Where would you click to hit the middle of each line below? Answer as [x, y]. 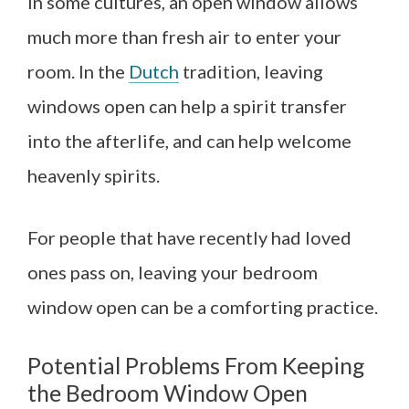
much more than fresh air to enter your [184, 37]
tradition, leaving [251, 71]
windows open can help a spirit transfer [187, 106]
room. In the [78, 71]
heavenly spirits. [95, 175]
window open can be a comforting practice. [203, 307]
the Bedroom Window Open [168, 393]
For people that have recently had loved [189, 237]
